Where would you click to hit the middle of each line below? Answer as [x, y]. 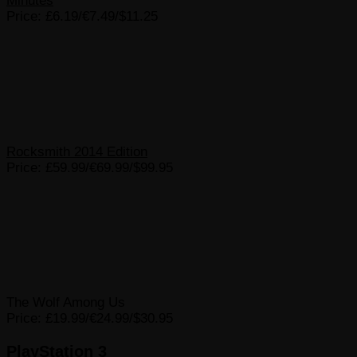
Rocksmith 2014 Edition [77, 151]
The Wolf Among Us [66, 303]
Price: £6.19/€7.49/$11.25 [82, 16]
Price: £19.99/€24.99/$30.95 [90, 319]
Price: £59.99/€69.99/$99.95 [90, 167]
